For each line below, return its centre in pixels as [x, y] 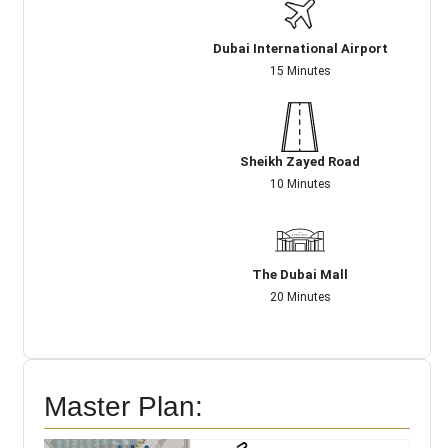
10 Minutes [300, 183]
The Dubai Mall [300, 274]
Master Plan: [123, 406]
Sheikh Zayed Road [300, 161]
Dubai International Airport [300, 48]
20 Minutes [300, 296]
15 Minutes [300, 70]
